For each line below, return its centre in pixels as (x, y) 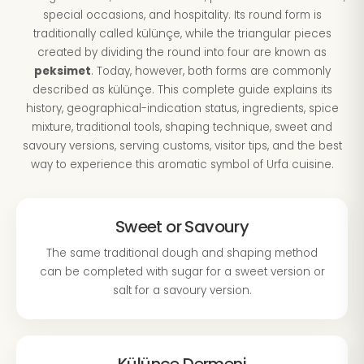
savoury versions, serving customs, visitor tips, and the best (182, 146)
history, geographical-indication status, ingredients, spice (182, 108)
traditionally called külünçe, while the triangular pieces (182, 34)
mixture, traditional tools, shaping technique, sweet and (182, 127)
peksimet (62, 71)
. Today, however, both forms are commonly (210, 71)
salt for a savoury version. (182, 290)
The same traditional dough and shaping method (182, 253)
